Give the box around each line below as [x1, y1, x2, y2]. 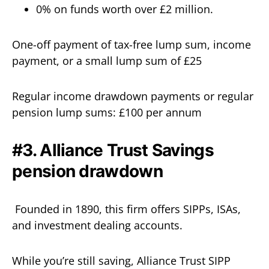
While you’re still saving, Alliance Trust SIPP [12, 253, 231, 268]
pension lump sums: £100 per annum [12, 105, 202, 119]
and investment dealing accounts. [12, 218, 183, 232]
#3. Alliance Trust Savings [12, 140, 214, 160]
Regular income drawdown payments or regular [12, 89, 253, 103]
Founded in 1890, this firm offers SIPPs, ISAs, [12, 202, 241, 216]
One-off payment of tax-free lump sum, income [12, 37, 251, 52]
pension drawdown [12, 161, 163, 181]
